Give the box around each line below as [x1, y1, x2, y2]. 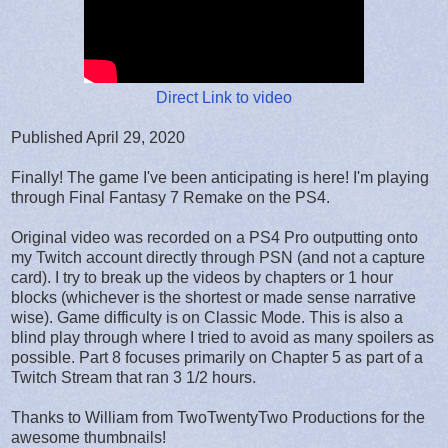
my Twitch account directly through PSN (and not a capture [11, 248, 425, 266]
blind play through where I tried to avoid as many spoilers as [11, 328, 434, 346]
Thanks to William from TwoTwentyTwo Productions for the [11, 408, 425, 426]
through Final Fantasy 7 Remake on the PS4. [11, 188, 330, 206]
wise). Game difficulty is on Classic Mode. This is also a [11, 308, 403, 326]
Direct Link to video [156, 88, 292, 106]
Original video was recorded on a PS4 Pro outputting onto [11, 228, 418, 246]
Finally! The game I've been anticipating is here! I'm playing [11, 168, 429, 186]
